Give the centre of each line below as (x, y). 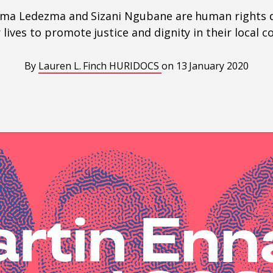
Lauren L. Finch (74, 66)
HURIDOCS (135, 66)
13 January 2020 (212, 66)
